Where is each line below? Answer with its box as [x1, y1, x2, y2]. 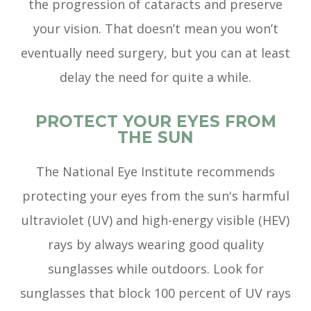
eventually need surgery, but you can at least [21, 44, 290, 62]
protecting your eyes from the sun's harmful [22, 187, 289, 205]
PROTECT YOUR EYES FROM [35, 112, 276, 132]
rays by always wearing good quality [47, 236, 264, 253]
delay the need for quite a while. [60, 69, 251, 86]
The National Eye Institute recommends [36, 163, 275, 180]
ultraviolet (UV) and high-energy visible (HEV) [22, 212, 289, 229]
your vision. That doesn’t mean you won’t [33, 20, 278, 37]
